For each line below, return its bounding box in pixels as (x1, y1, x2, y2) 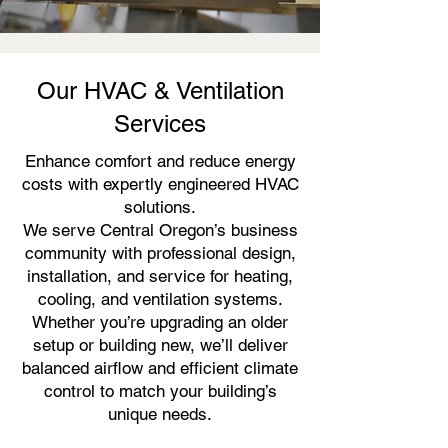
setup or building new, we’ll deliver (32, 335, 288, 355)
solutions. (124, 197, 196, 217)
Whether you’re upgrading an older (32, 312, 288, 332)
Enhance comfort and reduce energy (24, 151, 296, 171)
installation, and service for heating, (27, 266, 293, 286)
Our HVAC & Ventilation (36, 77, 284, 104)
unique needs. (108, 404, 212, 424)
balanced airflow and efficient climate (22, 358, 298, 378)
